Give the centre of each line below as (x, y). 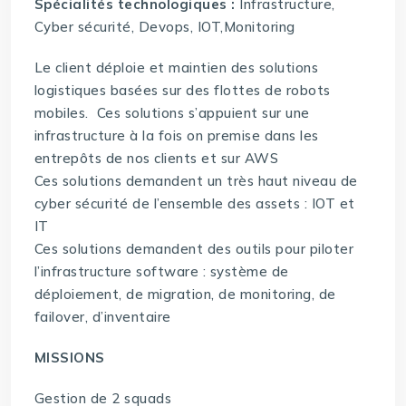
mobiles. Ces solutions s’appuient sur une (172, 113)
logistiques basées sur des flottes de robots (182, 91)
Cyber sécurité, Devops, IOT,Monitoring (164, 27)
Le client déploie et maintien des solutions (176, 68)
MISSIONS (69, 358)
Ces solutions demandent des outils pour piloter (194, 249)
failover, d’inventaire (102, 317)
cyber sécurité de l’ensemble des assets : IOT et (194, 204)
